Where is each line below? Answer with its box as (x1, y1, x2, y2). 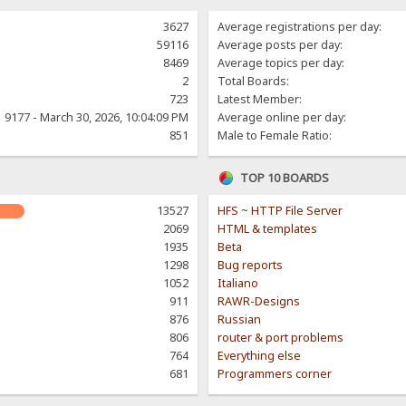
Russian (217, 312, 262, 328)
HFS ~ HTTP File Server (217, 203, 343, 219)
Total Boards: (217, 73, 290, 90)
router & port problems (217, 330, 344, 346)
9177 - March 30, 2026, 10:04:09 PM (4, 110, 188, 126)
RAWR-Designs (217, 294, 301, 310)
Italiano (217, 275, 259, 292)
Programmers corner (217, 366, 333, 382)
